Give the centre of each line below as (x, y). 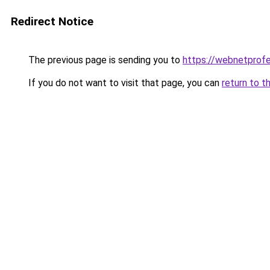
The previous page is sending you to (104, 60)
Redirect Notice (52, 21)
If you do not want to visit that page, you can (124, 83)
